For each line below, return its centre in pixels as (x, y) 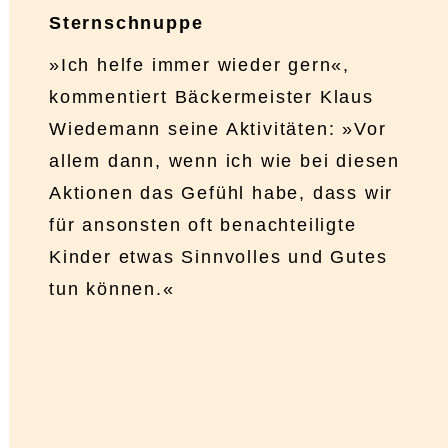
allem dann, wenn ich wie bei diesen (224, 161)
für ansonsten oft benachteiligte (203, 225)
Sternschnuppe (126, 23)
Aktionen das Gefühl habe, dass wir (221, 193)
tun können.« (112, 289)
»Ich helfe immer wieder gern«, (199, 65)
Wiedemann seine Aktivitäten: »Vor (218, 129)
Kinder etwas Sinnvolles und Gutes (218, 257)
